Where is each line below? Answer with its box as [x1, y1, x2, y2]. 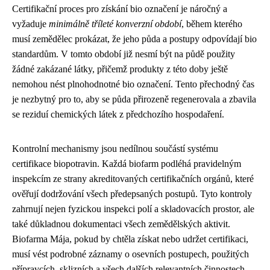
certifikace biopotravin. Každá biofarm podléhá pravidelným [12, 158, 241, 169]
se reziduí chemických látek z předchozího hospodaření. [12, 108, 224, 119]
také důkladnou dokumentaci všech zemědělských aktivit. [12, 218, 230, 229]
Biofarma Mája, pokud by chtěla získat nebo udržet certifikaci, [12, 233, 248, 244]
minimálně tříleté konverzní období [49, 18, 181, 29]
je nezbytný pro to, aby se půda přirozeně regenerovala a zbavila [12, 93, 256, 104]
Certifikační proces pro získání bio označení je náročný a [12, 3, 227, 14]
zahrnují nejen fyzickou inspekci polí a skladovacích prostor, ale [12, 203, 254, 214]
